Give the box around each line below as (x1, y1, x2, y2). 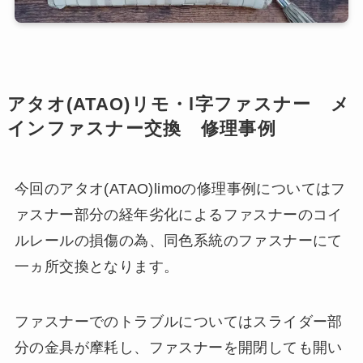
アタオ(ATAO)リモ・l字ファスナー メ (6, 94, 351, 114)
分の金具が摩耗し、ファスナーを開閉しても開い (14, 339, 343, 356)
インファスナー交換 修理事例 (6, 118, 277, 139)
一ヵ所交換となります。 (14, 258, 179, 275)
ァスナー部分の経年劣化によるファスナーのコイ (14, 206, 343, 223)
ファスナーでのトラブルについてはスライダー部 (14, 313, 343, 330)
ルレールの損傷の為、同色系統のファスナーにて (14, 232, 343, 249)
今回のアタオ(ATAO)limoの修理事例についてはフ (14, 180, 346, 197)
